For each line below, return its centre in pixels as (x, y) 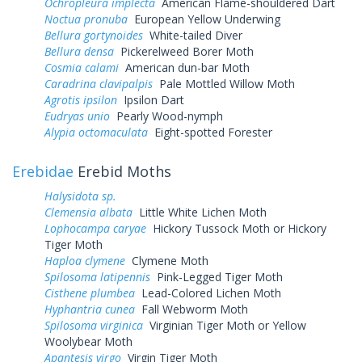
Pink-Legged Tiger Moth (217, 276)
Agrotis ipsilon (81, 99)
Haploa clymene (85, 260)
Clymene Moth (167, 260)
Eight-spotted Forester (210, 132)
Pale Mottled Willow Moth (224, 83)
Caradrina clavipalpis (99, 83)
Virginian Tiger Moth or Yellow (225, 325)
